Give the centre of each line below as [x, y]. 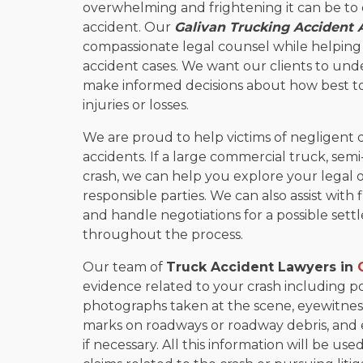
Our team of [124, 267]
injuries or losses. [136, 105]
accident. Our [128, 27]
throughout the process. [163, 234]
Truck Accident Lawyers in [262, 267]
